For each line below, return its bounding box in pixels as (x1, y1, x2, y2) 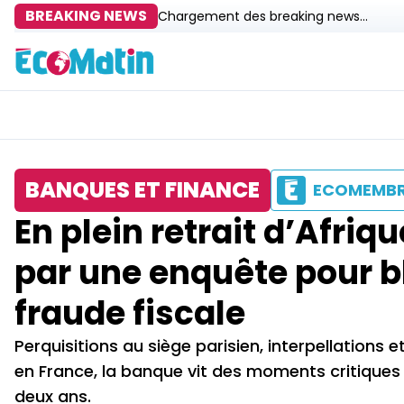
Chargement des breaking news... (158, 7, 368, 25)
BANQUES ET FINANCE (25, 175, 260, 205)
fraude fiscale (14, 290, 245, 336)
